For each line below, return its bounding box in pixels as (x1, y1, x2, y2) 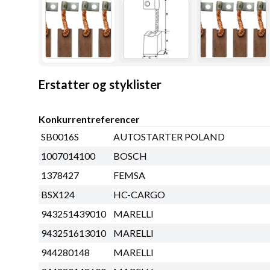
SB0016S (41, 131, 79, 143)
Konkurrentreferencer (39, 113, 140, 125)
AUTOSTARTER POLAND (113, 131, 225, 143)
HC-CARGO (113, 189, 165, 201)
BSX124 (41, 189, 75, 201)
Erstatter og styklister (39, 77, 162, 92)
